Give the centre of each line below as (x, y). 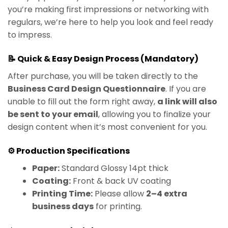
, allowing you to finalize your (154, 114)
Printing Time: (62, 194)
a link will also (187, 101)
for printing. (118, 207)
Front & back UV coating (121, 181)
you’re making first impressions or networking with (108, 9)
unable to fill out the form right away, (82, 101)
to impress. (30, 35)
